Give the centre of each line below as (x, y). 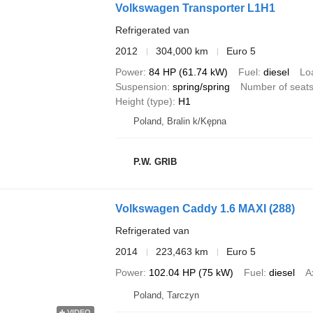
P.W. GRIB (155, 161)
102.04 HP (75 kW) (191, 273)
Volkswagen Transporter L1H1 (195, 8)
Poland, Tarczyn (166, 296)
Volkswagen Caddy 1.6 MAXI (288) (205, 209)
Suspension (141, 87)
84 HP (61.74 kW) (188, 72)
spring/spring (201, 87)
